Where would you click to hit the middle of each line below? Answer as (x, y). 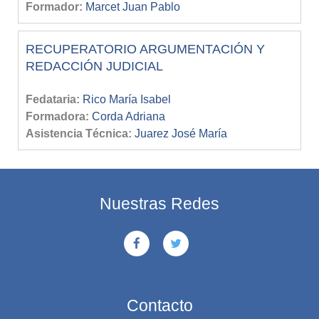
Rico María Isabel (127, 99)
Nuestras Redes (159, 203)
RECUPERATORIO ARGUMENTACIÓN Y (145, 49)
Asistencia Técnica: (80, 133)
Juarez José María (181, 133)
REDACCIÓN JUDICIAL (94, 66)
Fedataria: (54, 99)
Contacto (159, 305)
